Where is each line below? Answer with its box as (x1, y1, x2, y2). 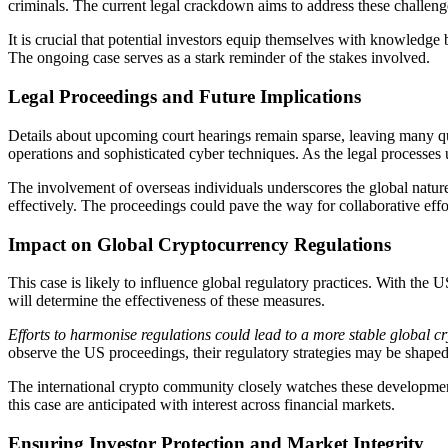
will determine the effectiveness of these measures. (8, 292, 325, 310)
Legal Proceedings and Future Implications (8, 86, 361, 108)
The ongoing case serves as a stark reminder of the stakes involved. (8, 49, 430, 67)
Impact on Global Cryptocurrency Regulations (8, 233, 391, 255)
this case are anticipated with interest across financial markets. (8, 396, 395, 414)
